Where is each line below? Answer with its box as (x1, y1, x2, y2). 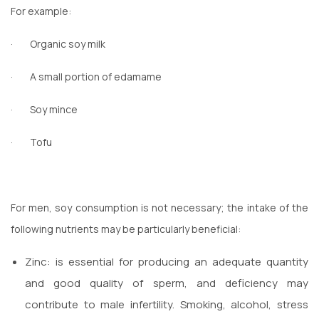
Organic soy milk (30, 36, 105, 51)
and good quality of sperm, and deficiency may (25, 275, 308, 291)
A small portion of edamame (30, 69, 162, 83)
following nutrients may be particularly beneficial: (11, 221, 241, 236)
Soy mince (30, 102, 78, 116)
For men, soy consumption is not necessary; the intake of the (11, 200, 308, 214)
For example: (11, 4, 71, 18)
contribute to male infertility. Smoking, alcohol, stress (25, 296, 308, 312)
